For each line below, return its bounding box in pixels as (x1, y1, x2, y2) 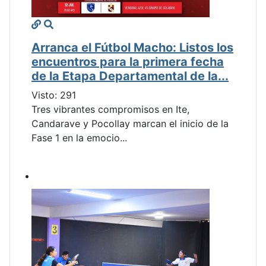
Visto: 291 (31, 89, 76, 102)
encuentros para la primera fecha (31, 55, 224, 69)
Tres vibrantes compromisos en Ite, (31, 103, 189, 116)
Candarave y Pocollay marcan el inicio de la (31, 118, 229, 130)
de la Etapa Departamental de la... (31, 69, 229, 84)
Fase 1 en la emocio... (31, 132, 127, 144)
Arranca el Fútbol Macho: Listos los (31, 40, 233, 55)
